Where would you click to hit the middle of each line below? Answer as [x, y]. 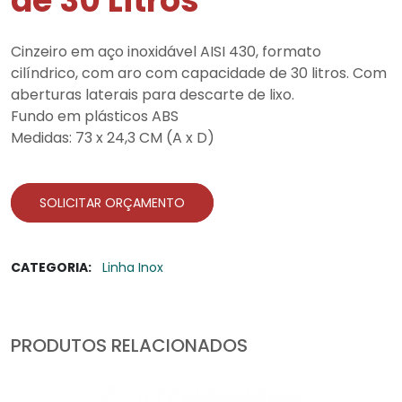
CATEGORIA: [51, 267]
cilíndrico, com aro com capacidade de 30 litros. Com [199, 73]
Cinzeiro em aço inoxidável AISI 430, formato [166, 52]
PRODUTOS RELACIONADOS [129, 345]
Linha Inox [133, 267]
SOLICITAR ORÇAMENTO [112, 203]
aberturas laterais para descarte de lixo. [153, 95]
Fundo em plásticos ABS [95, 116]
